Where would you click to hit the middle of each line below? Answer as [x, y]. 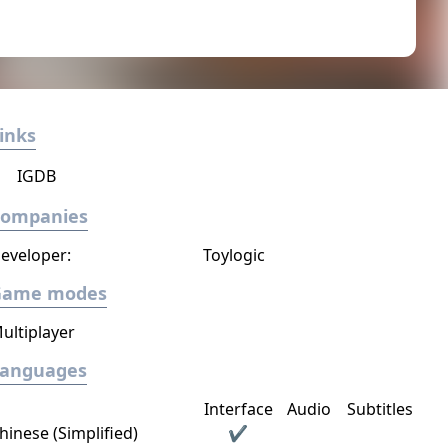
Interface [238, 409]
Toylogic [233, 255]
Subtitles [380, 409]
